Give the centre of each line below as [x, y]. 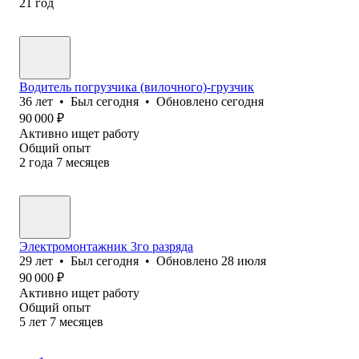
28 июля [244, 260]
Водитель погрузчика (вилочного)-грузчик [137, 87]
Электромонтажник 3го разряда [106, 246]
